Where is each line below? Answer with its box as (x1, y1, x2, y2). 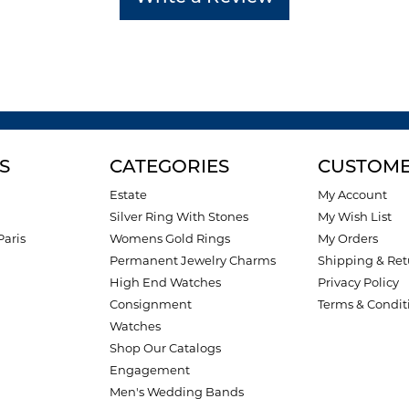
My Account (318, 187, 387, 203)
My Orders (318, 231, 378, 246)
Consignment (110, 297, 192, 312)
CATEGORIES (110, 159, 229, 178)
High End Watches (110, 275, 221, 290)
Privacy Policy (318, 275, 399, 290)
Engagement (110, 362, 190, 378)
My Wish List (318, 209, 392, 225)
